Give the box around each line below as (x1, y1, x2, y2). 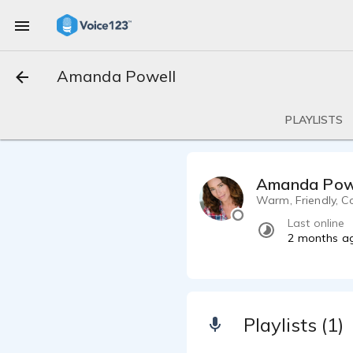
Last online (288, 216, 345, 230)
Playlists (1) (243, 313, 344, 336)
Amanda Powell (57, 66, 176, 86)
